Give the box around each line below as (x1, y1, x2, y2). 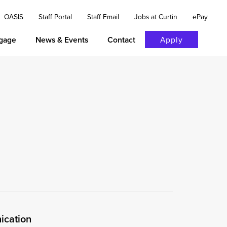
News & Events (35, 34, 89, 46)
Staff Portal (39, 12, 72, 21)
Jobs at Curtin (134, 12, 178, 21)
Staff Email (87, 12, 120, 21)
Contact (107, 34, 136, 46)
